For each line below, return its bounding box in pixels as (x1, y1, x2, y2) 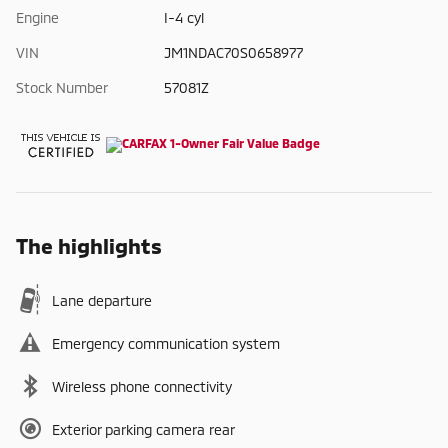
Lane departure (52, 291, 152, 309)
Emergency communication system (52, 334, 280, 352)
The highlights (16, 232, 162, 258)
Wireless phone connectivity (52, 377, 232, 395)
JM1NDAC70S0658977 (163, 43, 303, 61)
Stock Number (16, 78, 108, 96)
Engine (16, 8, 59, 26)
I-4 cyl (163, 8, 204, 26)
